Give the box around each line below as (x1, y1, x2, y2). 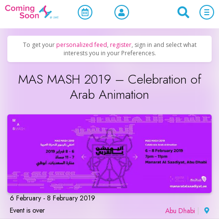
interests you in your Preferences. (63, 49, 156, 57)
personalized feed (56, 41, 107, 49)
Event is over (10, 205, 45, 215)
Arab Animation (70, 85, 149, 104)
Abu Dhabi (165, 205, 195, 216)
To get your (22, 41, 56, 49)
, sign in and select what (131, 41, 197, 49)
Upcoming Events (30, 17, 70, 23)
